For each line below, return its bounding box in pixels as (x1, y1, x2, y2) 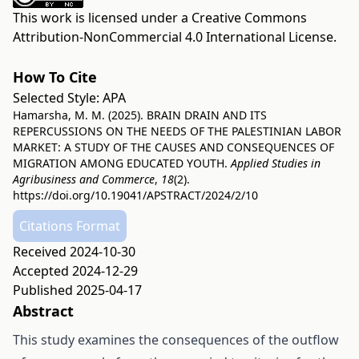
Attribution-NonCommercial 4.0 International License (13, 28, 333, 46)
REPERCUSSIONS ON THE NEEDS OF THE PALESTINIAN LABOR (13, 123, 341, 139)
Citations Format (19, 217, 120, 235)
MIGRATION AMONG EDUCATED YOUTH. (13, 155, 231, 171)
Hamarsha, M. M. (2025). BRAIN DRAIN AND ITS (13, 107, 267, 123)
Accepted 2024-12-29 (13, 262, 138, 280)
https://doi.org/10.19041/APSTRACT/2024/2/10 (13, 188, 258, 203)
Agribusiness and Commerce (13, 171, 155, 187)
